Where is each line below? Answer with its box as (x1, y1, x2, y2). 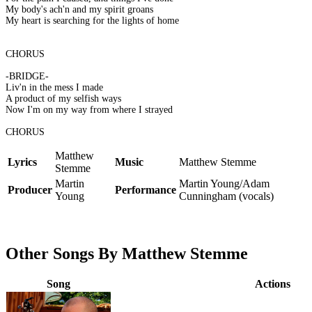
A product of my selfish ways (6, 93, 121, 104)
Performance (115, 184, 176, 196)
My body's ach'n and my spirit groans (6, 4, 153, 15)
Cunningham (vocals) (179, 190, 274, 203)
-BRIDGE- (6, 71, 49, 82)
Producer (8, 184, 52, 196)
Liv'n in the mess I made (6, 82, 103, 93)
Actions (254, 278, 290, 290)
